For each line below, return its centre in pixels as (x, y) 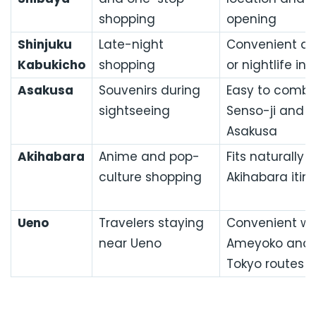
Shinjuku (44, 45)
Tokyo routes (265, 264)
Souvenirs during (149, 91)
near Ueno (130, 244)
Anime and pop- (149, 157)
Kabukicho (51, 65)
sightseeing (134, 111)
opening (251, 19)
